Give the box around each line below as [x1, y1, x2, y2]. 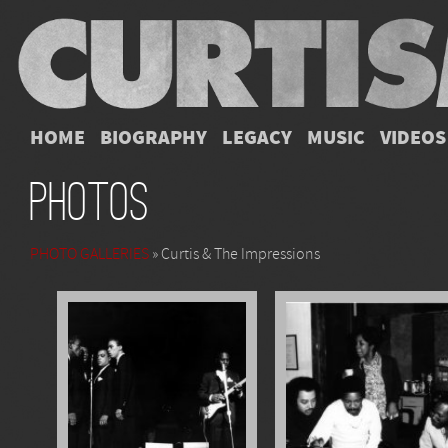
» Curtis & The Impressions [149, 245, 320, 263]
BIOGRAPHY [100, 126, 207, 150]
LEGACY [222, 126, 292, 150]
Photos [30, 182, 149, 223]
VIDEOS [380, 126, 446, 150]
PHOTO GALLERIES [30, 245, 149, 263]
